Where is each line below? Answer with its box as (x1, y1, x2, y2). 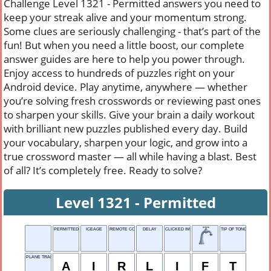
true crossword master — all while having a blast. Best (4, 149, 256, 163)
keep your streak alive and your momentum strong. (4, 10, 247, 24)
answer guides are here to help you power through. (4, 52, 245, 66)
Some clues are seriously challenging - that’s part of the (4, 24, 261, 38)
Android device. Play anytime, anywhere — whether (4, 80, 247, 94)
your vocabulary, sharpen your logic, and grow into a (4, 135, 247, 149)
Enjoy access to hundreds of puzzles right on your (4, 66, 235, 80)
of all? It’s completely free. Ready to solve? (4, 163, 202, 177)
